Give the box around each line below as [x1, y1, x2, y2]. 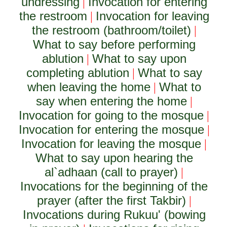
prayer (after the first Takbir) [36, 194, 186, 207]
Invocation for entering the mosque [18, 123, 204, 136]
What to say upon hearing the [35, 151, 193, 165]
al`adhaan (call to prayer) [45, 165, 178, 179]
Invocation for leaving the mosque [21, 137, 202, 150]
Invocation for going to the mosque [19, 108, 204, 122]
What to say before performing [32, 37, 196, 51]
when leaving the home [27, 80, 150, 94]
